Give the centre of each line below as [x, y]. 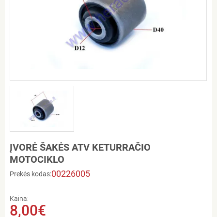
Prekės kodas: [31, 174]
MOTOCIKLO [37, 159]
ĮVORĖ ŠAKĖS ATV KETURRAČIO [80, 147]
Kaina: [19, 198]
